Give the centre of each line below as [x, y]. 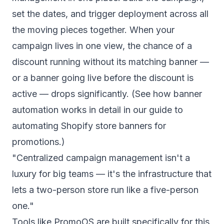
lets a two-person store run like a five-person [105, 190]
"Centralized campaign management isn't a [101, 158]
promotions [35, 142]
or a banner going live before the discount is [103, 78]
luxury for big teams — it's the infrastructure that [112, 174]
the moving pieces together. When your [93, 30]
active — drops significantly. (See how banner [107, 94]
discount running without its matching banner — [110, 62]
